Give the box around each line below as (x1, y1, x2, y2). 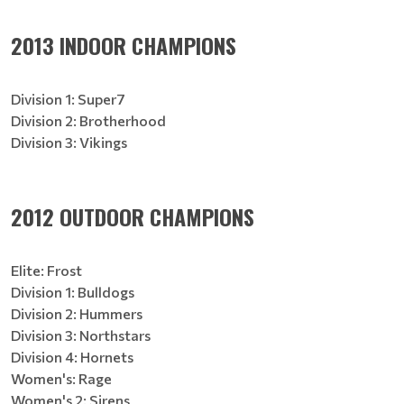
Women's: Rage (11, 370, 112, 387)
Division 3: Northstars (11, 326, 151, 344)
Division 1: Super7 (11, 90, 125, 107)
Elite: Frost (11, 262, 82, 279)
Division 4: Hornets (11, 348, 133, 365)
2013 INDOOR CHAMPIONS (11, 29, 236, 61)
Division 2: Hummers (11, 305, 142, 322)
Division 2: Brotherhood (11, 112, 166, 129)
